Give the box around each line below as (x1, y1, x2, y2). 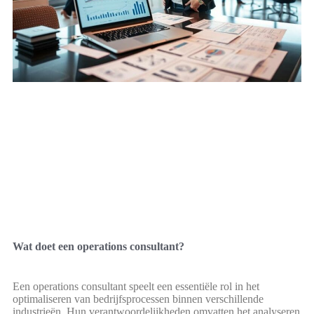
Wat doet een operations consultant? (13, 240, 184, 253)
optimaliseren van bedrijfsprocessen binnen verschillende (13, 293, 264, 306)
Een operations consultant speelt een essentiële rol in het (13, 280, 259, 293)
